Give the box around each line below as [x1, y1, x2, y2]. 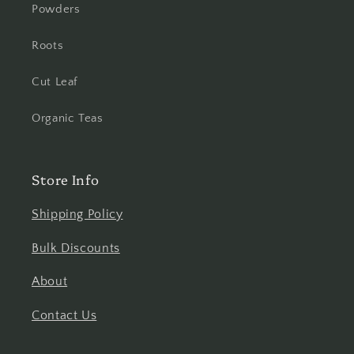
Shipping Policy [32, 207, 123, 221]
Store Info [32, 169, 100, 188]
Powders [32, 3, 81, 17]
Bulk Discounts [32, 241, 120, 255]
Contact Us [32, 309, 97, 323]
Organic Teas [32, 112, 104, 126]
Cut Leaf [32, 76, 78, 89]
